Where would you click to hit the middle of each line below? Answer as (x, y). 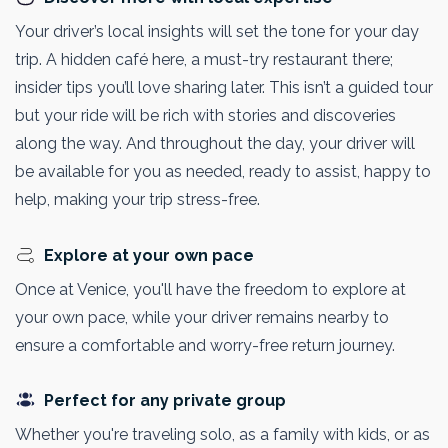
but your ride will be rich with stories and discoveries (205, 116)
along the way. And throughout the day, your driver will (215, 144)
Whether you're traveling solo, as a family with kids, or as (222, 434)
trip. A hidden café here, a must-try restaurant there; (204, 60)
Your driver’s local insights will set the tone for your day (217, 32)
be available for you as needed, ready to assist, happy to (223, 172)
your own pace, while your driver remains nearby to (202, 317)
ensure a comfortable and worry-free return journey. (205, 345)
